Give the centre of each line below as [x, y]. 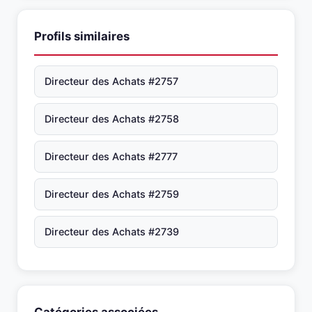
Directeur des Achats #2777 [111, 156]
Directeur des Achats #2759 [112, 194]
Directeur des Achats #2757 [111, 81]
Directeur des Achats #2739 [112, 232]
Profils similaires [82, 36]
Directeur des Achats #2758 [112, 119]
